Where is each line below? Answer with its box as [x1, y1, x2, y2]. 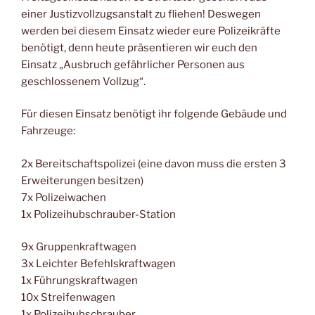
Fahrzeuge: [21, 124, 75, 138]
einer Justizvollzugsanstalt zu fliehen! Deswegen [21, 7, 261, 20]
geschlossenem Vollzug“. [21, 75, 146, 88]
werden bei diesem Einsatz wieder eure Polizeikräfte [21, 24, 281, 37]
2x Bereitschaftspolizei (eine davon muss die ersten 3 [21, 157, 286, 170]
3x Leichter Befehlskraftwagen [21, 257, 176, 271]
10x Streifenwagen [21, 291, 115, 304]
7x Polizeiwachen [21, 191, 106, 204]
